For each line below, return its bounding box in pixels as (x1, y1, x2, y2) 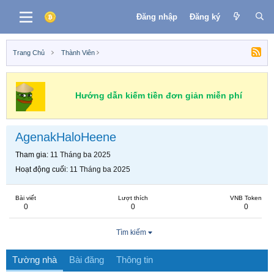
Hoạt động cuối (15, 165, 66, 174)
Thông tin (116, 254, 153, 265)
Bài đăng (69, 254, 104, 265)
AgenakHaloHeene (15, 130, 116, 144)
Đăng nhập (136, 12, 177, 21)
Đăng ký (189, 12, 220, 21)
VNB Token (230, 194, 262, 201)
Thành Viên (61, 49, 95, 56)
